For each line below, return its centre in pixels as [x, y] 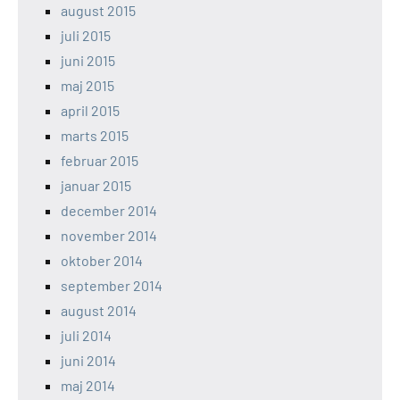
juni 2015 [88, 60]
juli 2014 [86, 335]
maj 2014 [88, 385]
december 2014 [109, 210]
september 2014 [112, 285]
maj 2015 [87, 85]
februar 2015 [100, 160]
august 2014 [99, 310]
